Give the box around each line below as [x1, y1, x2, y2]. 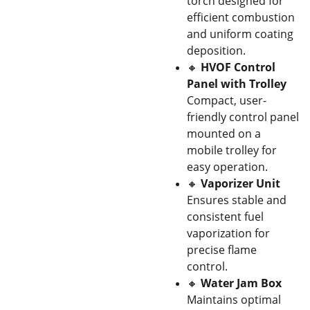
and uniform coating [187, 26, 293, 42]
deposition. [187, 43, 246, 58]
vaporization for [187, 226, 270, 241]
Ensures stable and [187, 192, 286, 208]
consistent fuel [187, 209, 264, 224]
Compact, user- [187, 93, 266, 108]
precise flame [187, 242, 257, 257]
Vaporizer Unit [201, 176, 280, 191]
